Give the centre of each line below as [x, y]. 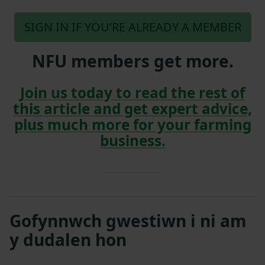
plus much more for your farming [132, 124]
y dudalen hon [68, 239]
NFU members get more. [132, 61]
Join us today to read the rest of [132, 92]
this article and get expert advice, [132, 108]
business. [132, 140]
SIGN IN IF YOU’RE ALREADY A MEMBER [132, 27]
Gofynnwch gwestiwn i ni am [128, 220]
